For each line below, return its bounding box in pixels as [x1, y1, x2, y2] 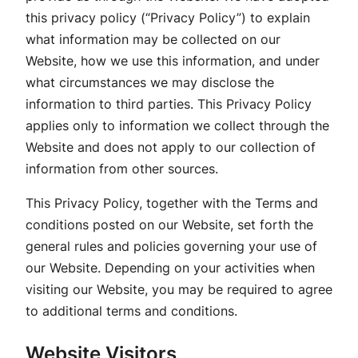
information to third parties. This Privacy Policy [26, 95, 312, 112]
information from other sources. [26, 160, 218, 177]
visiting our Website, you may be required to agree [26, 280, 332, 297]
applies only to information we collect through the [26, 117, 329, 133]
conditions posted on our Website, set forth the [26, 216, 313, 233]
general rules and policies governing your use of [26, 237, 317, 254]
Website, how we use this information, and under [26, 52, 320, 69]
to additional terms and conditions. [26, 302, 237, 319]
